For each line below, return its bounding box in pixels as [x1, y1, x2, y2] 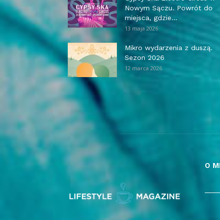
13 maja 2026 [125, 25, 158, 32]
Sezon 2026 [125, 54, 165, 61]
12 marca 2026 [125, 64, 162, 72]
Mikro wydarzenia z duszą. [125, 44, 213, 52]
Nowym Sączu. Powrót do [125, 4, 213, 12]
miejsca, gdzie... [125, 14, 177, 22]
